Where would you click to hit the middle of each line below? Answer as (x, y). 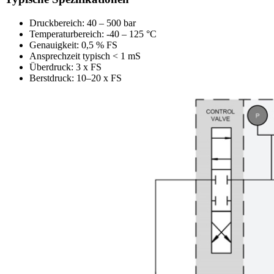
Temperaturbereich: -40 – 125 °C (93, 34)
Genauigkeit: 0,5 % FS (73, 45)
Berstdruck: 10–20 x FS (76, 78)
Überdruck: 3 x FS (65, 67)
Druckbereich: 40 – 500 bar (83, 23)
